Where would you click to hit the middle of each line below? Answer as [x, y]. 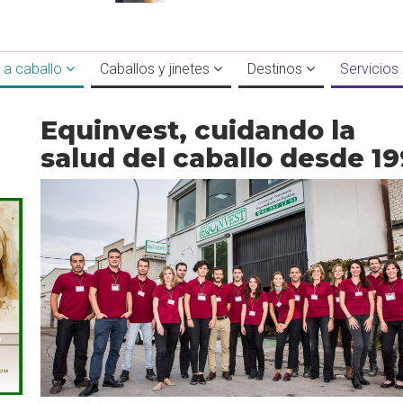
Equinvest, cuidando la [198, 130]
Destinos [277, 69]
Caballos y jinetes [157, 69]
